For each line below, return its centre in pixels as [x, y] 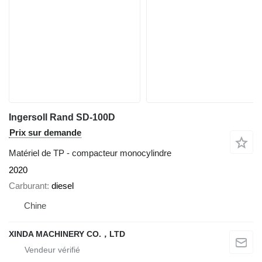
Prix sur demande [45, 133]
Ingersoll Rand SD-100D [62, 118]
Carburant [28, 185]
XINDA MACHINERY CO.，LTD [67, 234]
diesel [63, 185]
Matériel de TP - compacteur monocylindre [90, 153]
